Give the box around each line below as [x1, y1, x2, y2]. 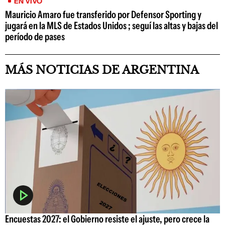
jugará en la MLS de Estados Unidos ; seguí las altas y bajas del [5, 19, 218, 32]
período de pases [5, 30, 65, 43]
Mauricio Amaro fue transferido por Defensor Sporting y [5, 8, 201, 21]
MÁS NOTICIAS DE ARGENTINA [5, 63, 199, 77]
